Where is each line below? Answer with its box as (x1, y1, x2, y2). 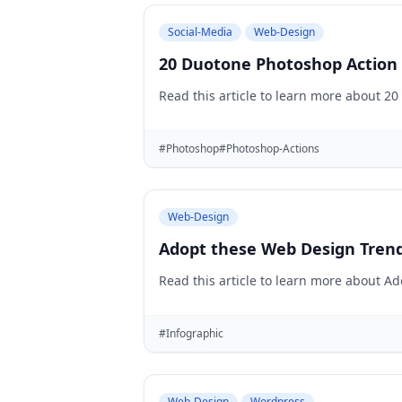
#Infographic (159, 326, 223, 341)
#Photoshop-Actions (219, 141, 319, 156)
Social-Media (168, 24, 232, 39)
